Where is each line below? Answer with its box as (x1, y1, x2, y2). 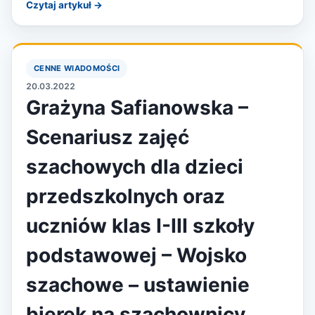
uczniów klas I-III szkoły (26, 214, 255, 238)
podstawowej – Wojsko (26, 243, 247, 267)
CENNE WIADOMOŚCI (34, 63, 120, 73)
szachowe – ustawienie (26, 273, 250, 297)
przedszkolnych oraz (26, 184, 225, 208)
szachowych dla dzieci (26, 155, 243, 179)
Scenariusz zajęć (26, 125, 189, 149)
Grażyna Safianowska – (26, 96, 248, 120)
